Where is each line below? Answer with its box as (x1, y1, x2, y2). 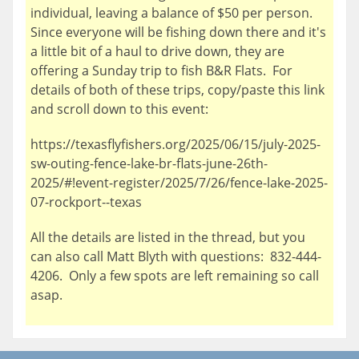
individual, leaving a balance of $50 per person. (30, 3, 316, 22)
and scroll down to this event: (30, 99, 208, 118)
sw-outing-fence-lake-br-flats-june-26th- (30, 154, 268, 172)
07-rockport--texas (30, 192, 142, 211)
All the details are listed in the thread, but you (30, 228, 305, 246)
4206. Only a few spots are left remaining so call (30, 266, 319, 284)
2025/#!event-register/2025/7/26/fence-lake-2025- (30, 173, 328, 192)
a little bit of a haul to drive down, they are (30, 42, 284, 60)
